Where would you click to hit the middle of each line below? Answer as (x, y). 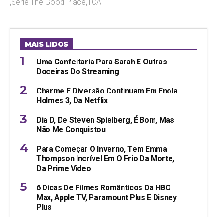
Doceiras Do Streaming (78, 72)
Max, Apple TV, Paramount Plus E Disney (107, 198)
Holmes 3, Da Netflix (72, 101)
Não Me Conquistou (71, 130)
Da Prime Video (64, 169)
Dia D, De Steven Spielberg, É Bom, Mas (105, 120)
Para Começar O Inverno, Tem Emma (102, 149)
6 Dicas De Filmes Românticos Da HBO (104, 188)
